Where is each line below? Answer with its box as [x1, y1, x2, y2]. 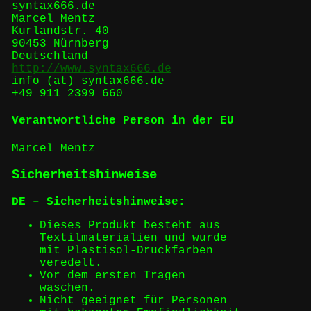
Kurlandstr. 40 [11, 25, 109, 38]
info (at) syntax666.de [11, 75, 165, 88]
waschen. [39, 282, 95, 294]
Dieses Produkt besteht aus [39, 219, 220, 232]
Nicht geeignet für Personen [39, 294, 227, 307]
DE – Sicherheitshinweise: [11, 196, 185, 208]
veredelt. [39, 257, 102, 269]
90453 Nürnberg [11, 37, 109, 51]
